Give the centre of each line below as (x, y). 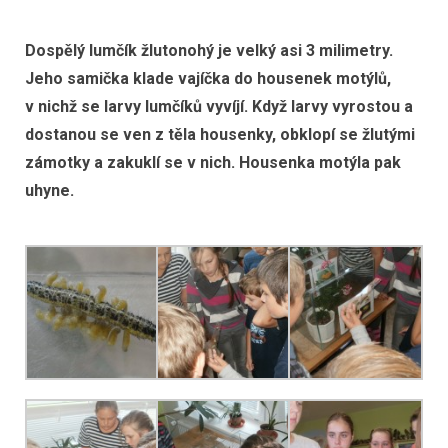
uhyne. (51, 191)
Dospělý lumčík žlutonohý (119, 51)
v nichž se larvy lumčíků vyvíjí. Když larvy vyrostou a (219, 107)
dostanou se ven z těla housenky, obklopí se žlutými (220, 135)
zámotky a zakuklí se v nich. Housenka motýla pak (213, 163)
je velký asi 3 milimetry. (305, 51)
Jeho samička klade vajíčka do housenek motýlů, (208, 79)
